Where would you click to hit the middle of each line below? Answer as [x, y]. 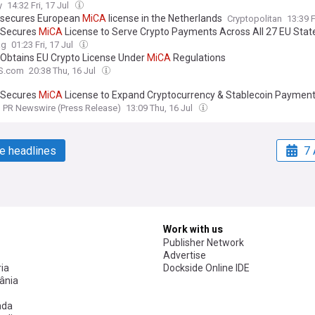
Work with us [193, 230]
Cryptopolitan [255, 19]
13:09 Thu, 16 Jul [160, 108]
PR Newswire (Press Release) [62, 108]
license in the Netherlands [164, 19]
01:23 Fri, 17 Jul [43, 45]
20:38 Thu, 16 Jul [63, 71]
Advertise [185, 256]
